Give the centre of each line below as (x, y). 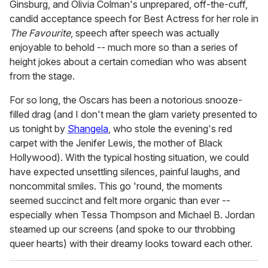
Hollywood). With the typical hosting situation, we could (129, 158)
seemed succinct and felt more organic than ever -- (120, 201)
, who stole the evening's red (170, 129)
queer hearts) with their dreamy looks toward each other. (131, 244)
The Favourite (40, 33)
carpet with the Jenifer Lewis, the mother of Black (116, 143)
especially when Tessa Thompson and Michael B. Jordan (132, 215)
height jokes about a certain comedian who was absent (128, 62)
